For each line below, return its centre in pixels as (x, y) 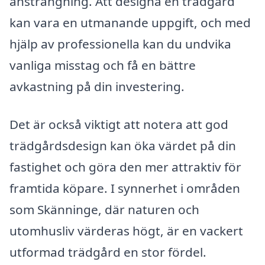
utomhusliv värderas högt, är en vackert (126, 231)
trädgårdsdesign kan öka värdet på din (123, 146)
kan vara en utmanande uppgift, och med (130, 23)
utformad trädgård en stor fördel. (108, 252)
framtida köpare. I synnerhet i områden (125, 188)
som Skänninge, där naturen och (104, 210)
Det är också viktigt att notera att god (119, 125)
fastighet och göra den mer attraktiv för (125, 167)
